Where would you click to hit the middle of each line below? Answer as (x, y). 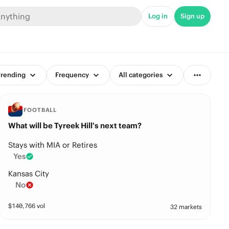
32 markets (186, 207)
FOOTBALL (40, 110)
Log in (158, 16)
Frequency (72, 75)
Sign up (192, 16)
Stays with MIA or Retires (53, 145)
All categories (140, 75)
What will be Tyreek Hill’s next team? (75, 125)
